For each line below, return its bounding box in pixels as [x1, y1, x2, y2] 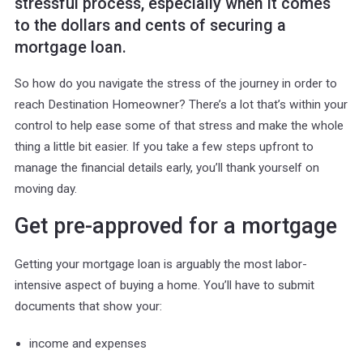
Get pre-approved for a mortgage [15, 212, 337, 239]
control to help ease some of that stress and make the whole [15, 117, 344, 133]
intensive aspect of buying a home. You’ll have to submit [15, 277, 314, 293]
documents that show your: [15, 298, 162, 314]
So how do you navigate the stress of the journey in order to [15, 75, 337, 91]
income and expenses [29, 336, 147, 352]
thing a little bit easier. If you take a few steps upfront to [15, 139, 314, 154]
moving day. [15, 181, 77, 196]
